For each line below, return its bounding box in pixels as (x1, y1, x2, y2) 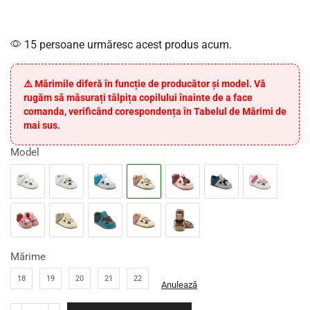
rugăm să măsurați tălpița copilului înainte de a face (24, 92, 253, 104)
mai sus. (24, 120, 60, 131)
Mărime (10, 250, 46, 264)
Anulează (161, 279, 197, 290)
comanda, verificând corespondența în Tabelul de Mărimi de (24, 106, 286, 118)
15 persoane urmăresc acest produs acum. (21, 38, 232, 52)
